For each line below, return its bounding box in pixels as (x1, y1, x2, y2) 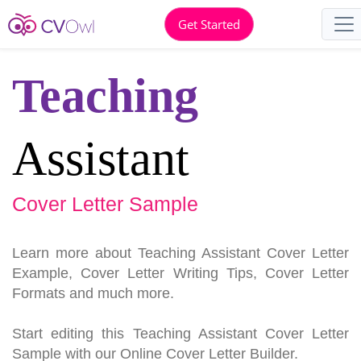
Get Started (178, 15, 240, 32)
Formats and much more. (12, 285, 174, 301)
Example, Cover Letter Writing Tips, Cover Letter (12, 265, 349, 281)
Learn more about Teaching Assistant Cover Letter (12, 245, 349, 261)
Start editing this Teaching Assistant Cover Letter (12, 326, 349, 342)
